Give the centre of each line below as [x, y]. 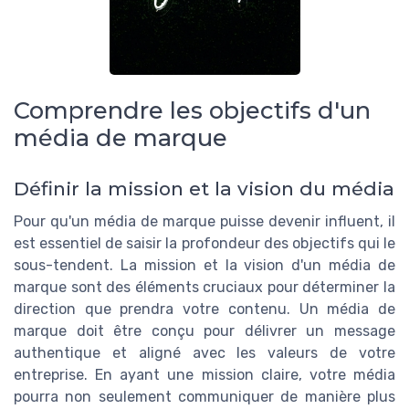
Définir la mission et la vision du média [204, 189]
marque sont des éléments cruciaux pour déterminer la [204, 288]
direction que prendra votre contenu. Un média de [204, 309]
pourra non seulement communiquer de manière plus [204, 397]
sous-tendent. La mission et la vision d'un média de [204, 266]
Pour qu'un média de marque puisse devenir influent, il [204, 222]
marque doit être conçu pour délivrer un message [204, 331]
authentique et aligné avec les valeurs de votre [204, 353]
